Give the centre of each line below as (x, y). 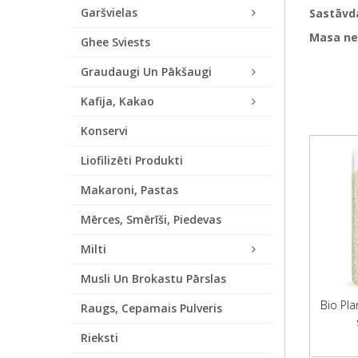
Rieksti (99, 338)
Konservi (104, 131)
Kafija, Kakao (117, 101)
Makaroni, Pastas (129, 190)
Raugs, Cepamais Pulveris (151, 308)
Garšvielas (109, 12)
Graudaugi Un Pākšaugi (146, 72)
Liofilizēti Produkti (132, 160)
